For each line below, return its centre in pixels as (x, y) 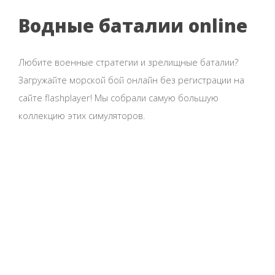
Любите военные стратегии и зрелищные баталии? (128, 62)
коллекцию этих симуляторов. (82, 115)
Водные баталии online (133, 26)
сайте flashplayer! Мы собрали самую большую (118, 97)
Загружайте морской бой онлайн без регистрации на (131, 79)
